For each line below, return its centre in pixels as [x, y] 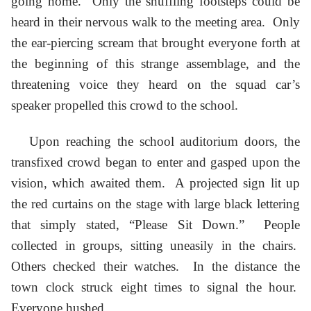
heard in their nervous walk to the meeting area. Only [155, 22]
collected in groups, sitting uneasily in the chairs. [155, 246]
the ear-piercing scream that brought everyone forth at [155, 42]
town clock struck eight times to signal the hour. [155, 287]
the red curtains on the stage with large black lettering [155, 204]
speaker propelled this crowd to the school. [125, 105]
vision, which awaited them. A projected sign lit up [155, 183]
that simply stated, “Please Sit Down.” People [155, 225]
